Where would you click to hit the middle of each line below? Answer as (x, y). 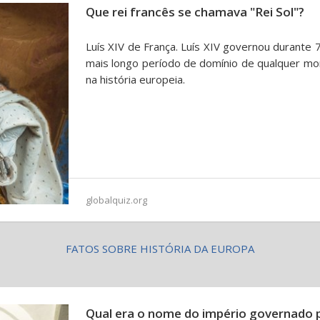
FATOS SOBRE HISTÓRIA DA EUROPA (160, 249)
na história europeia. (135, 79)
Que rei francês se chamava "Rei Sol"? (195, 12)
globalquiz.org (116, 200)
